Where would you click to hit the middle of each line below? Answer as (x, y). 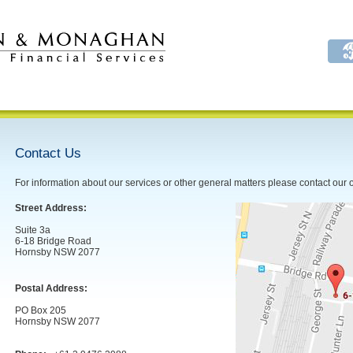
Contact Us (48, 153)
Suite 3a (33, 230)
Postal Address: (51, 288)
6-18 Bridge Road (53, 241)
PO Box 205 (41, 310)
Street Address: (51, 208)
